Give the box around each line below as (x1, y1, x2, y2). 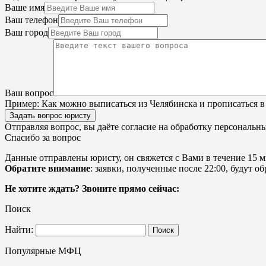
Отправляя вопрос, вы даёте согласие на (5, 122, 170, 132)
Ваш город (5, 27, 48, 38)
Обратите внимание (5, 163, 90, 174)
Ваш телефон (5, 15, 58, 26)
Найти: (5, 224, 33, 235)
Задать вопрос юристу (9, 111, 91, 121)
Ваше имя (5, 2, 45, 13)
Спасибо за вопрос (5, 132, 81, 143)
